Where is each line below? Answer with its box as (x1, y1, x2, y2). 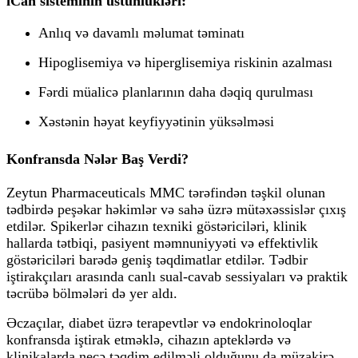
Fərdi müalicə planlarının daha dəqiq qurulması (38, 83, 313, 100)
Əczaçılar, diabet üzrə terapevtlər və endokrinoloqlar (6, 314, 312, 331)
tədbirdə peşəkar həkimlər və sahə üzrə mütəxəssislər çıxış (6, 201, 346, 217)
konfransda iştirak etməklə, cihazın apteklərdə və (6, 331, 291, 348)
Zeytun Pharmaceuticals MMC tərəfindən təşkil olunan (6, 184, 325, 201)
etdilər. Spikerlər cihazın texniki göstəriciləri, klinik (6, 217, 307, 234)
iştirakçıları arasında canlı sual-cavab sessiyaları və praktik (6, 268, 348, 284)
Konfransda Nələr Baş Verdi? (6, 150, 189, 167)
